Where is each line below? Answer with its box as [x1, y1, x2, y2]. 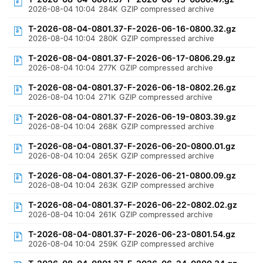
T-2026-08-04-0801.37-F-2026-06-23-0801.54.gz [28, 229, 236, 239]
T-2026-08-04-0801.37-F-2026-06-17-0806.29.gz [28, 53, 236, 63]
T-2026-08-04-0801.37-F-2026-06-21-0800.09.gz [28, 170, 237, 180]
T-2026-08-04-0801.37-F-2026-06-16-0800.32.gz [28, 23, 237, 33]
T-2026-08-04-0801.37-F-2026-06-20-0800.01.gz [28, 141, 236, 151]
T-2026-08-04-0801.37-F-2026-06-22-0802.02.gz [28, 200, 238, 210]
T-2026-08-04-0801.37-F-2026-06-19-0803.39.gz [28, 112, 237, 122]
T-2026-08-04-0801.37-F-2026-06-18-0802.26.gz [28, 82, 237, 92]
